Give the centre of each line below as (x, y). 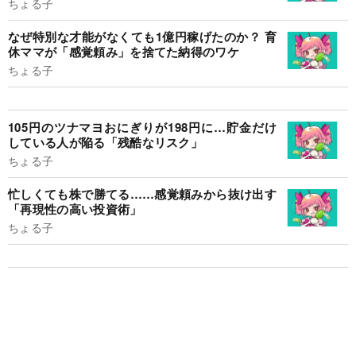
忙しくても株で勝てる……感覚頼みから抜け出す (142, 194)
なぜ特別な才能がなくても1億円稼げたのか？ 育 (142, 37)
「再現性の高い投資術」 (75, 209)
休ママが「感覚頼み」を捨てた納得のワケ (124, 52)
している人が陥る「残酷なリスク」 (106, 142)
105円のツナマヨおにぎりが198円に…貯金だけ (142, 127)
